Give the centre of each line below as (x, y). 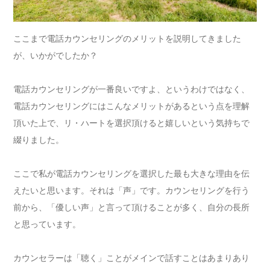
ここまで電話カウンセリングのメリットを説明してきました (127, 38)
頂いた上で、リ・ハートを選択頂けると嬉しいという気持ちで (132, 122)
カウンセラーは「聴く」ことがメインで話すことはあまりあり (132, 257)
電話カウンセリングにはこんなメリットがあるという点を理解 (132, 105)
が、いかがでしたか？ (56, 55)
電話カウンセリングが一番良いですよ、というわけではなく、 (132, 89)
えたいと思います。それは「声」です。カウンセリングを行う (132, 190)
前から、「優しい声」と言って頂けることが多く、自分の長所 (132, 207)
